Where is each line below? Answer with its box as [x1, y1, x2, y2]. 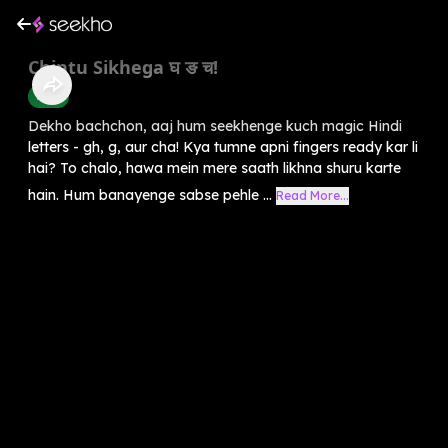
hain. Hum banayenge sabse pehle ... [28, 185, 272, 204]
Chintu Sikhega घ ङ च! [28, 54, 218, 79]
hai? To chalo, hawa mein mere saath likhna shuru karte [28, 158, 401, 177]
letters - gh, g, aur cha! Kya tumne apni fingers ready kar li [28, 137, 418, 156]
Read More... [276, 187, 349, 203]
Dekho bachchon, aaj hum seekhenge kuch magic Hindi [28, 116, 402, 135]
